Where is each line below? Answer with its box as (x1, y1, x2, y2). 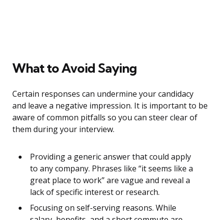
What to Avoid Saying (12, 60, 137, 77)
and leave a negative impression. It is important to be (12, 100, 208, 111)
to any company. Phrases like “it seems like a (30, 163, 193, 174)
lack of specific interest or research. (30, 187, 160, 198)
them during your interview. (12, 124, 114, 135)
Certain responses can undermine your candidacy (12, 88, 193, 100)
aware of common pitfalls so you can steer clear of (12, 112, 197, 123)
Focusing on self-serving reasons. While (30, 202, 176, 214)
